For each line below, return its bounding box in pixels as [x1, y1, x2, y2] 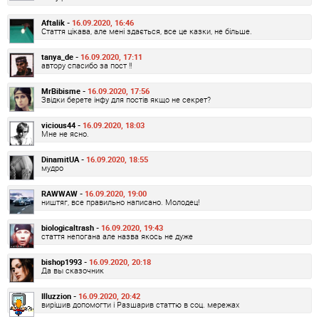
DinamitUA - [41, 154, 86, 165]
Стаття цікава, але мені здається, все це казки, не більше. [41, 26, 252, 37]
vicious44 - [41, 120, 83, 131]
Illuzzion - [41, 291, 78, 302]
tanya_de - [41, 51, 80, 63]
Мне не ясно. [41, 128, 89, 140]
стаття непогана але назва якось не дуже [41, 231, 193, 242]
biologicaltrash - [41, 222, 101, 234]
